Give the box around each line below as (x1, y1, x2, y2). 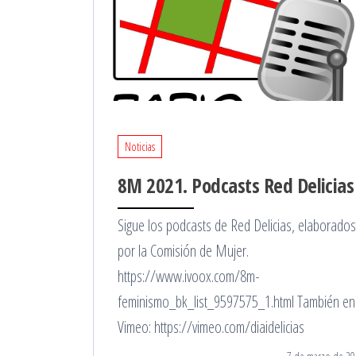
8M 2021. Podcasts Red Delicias (118, 171, 354, 199)
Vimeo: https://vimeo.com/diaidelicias (118, 315, 304, 338)
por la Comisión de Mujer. (118, 239, 249, 261)
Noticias (125, 138, 155, 154)
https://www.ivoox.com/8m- (118, 265, 260, 287)
